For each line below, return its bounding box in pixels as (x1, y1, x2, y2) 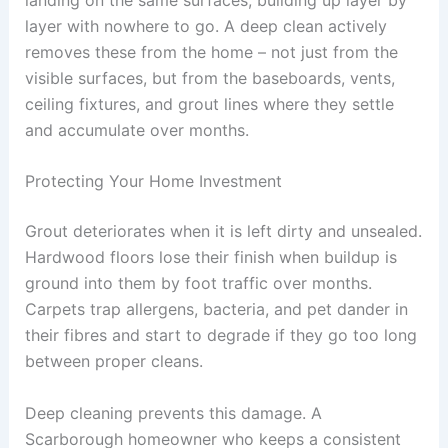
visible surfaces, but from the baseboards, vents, (24, 67, 395, 88)
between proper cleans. (24, 351, 203, 372)
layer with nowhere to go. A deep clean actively (24, 15, 387, 36)
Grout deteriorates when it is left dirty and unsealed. (24, 221, 422, 242)
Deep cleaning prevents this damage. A (24, 403, 322, 424)
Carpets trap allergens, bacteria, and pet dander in (24, 299, 408, 320)
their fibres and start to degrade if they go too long (24, 325, 417, 346)
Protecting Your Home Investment (24, 171, 282, 192)
